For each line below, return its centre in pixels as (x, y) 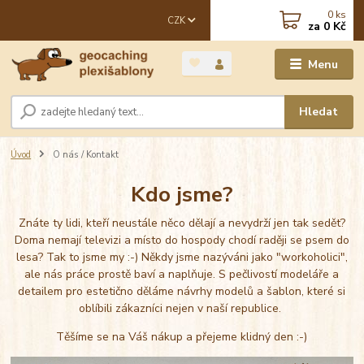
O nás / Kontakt (84, 154)
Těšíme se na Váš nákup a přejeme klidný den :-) (182, 336)
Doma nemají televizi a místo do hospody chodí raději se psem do (182, 240)
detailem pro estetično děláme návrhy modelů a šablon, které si (182, 291)
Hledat (319, 112)
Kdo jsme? (182, 195)
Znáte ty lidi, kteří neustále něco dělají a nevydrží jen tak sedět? (182, 223)
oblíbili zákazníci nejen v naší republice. (182, 308)
